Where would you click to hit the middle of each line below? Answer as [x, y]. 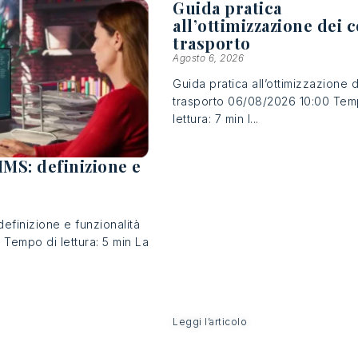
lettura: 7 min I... [216, 118]
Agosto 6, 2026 [209, 58]
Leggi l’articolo [210, 322]
